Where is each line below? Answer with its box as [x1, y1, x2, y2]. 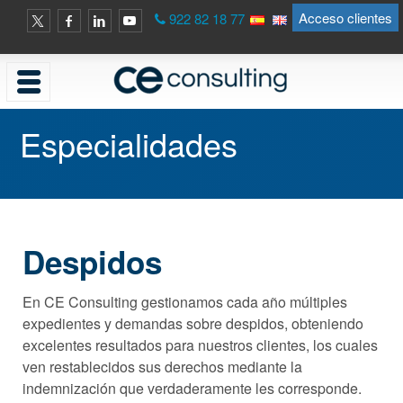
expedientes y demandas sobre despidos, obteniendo [22, 312, 363, 334]
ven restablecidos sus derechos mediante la [22, 355, 302, 377]
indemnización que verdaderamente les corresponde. [22, 377, 362, 399]
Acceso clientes [299, 8, 392, 27]
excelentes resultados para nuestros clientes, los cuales [22, 334, 378, 355]
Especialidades [20, 121, 238, 167]
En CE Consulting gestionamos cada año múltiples [22, 291, 347, 312]
